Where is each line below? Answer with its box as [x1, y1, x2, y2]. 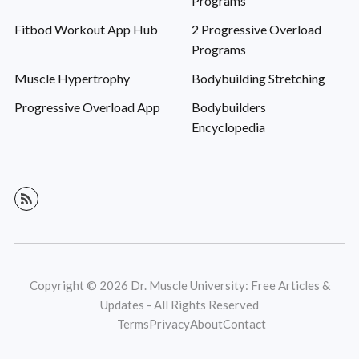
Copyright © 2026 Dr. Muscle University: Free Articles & [29, 278, 330, 293]
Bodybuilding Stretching [191, 71, 325, 87]
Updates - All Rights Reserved [100, 297, 259, 313]
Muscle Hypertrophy [14, 71, 130, 87]
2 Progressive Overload [191, 22, 321, 38]
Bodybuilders [191, 99, 266, 115]
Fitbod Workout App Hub [14, 22, 158, 38]
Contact [223, 317, 266, 332]
